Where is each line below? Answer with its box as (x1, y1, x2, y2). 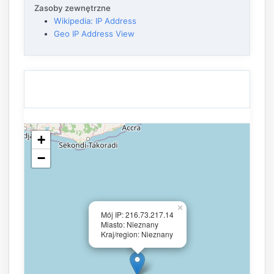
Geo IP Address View (54, 28, 135, 39)
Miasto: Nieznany (101, 218, 158, 229)
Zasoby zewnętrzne (34, 2, 111, 13)
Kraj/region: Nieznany (101, 228, 173, 239)
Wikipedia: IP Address (54, 15, 136, 26)
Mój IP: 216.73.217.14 (101, 209, 174, 220)
